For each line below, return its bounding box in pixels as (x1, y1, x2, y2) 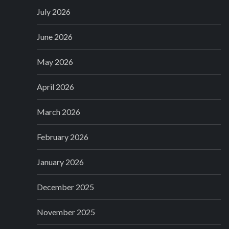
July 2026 (37, 7, 71, 17)
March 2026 (37, 107, 80, 117)
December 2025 (37, 182, 94, 192)
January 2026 (37, 157, 84, 167)
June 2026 (37, 32, 73, 42)
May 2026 (37, 57, 73, 67)
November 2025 (37, 207, 95, 217)
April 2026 (37, 82, 74, 92)
